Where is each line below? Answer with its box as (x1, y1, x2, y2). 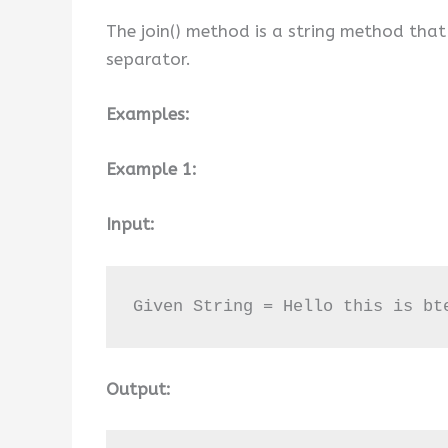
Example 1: (106, 159, 197, 180)
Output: (106, 379, 171, 400)
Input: (106, 214, 155, 235)
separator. (106, 48, 191, 69)
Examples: (106, 103, 190, 124)
